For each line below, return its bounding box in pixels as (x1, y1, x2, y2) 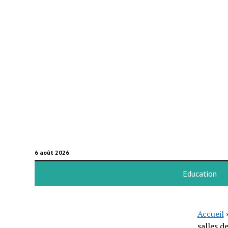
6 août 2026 (34, 149, 69, 156)
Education (182, 168, 217, 179)
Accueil (197, 208, 224, 219)
